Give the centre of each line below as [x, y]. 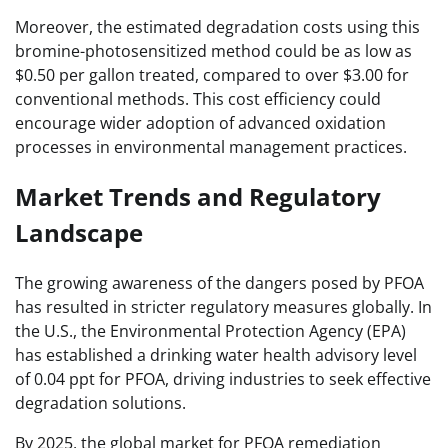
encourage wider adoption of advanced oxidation [200, 122]
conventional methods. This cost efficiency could [198, 98]
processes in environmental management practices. [211, 146]
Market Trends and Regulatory [198, 196]
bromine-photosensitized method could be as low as [213, 50]
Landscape [79, 232]
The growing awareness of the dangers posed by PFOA [219, 282]
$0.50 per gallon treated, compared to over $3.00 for [212, 74]
